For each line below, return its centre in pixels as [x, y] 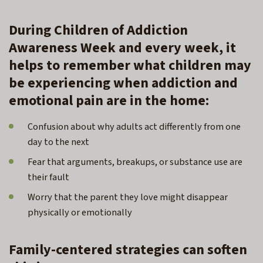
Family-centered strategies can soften [128, 250]
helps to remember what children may [130, 66]
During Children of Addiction [98, 31]
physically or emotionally [82, 213]
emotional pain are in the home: [109, 101]
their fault [50, 178]
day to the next [60, 142]
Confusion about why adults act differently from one [134, 127]
